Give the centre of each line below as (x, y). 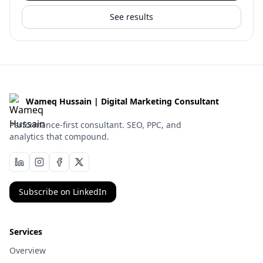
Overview (28, 250)
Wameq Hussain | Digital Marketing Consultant (122, 101)
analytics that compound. (59, 136)
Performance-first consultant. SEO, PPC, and (95, 125)
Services (26, 232)
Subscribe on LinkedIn (63, 192)
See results (131, 17)
